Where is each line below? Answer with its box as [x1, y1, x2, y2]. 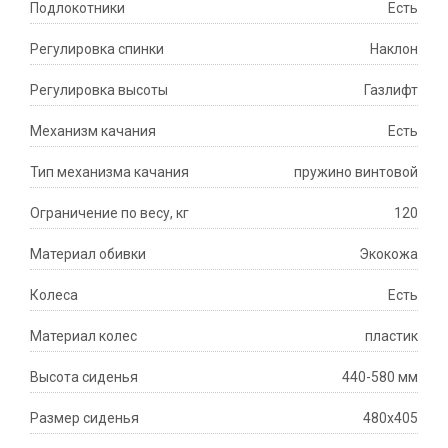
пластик [365, 328, 418, 345]
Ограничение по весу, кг [30, 205, 189, 222]
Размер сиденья [30, 410, 139, 427]
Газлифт [364, 82, 418, 99]
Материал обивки [30, 246, 146, 263]
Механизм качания [30, 123, 156, 140]
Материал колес [30, 328, 137, 345]
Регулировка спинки [30, 41, 164, 58]
